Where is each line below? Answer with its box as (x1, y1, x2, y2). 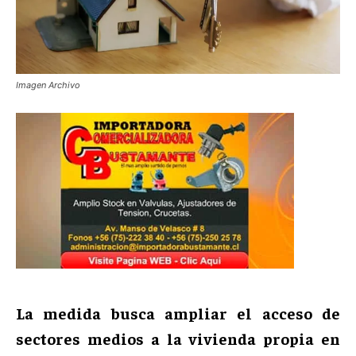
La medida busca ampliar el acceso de (16, 302, 340, 323)
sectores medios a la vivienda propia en (16, 327, 340, 348)
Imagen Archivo (16, 79, 80, 91)
